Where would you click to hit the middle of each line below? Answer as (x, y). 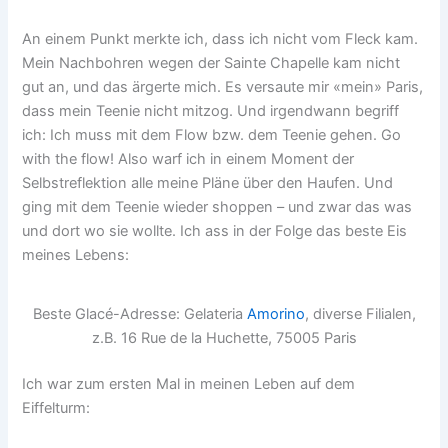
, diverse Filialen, (360, 313)
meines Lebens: (76, 254)
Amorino (275, 313)
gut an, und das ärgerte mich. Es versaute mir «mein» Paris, (223, 86)
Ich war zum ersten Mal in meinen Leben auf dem (189, 383)
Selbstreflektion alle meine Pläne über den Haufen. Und (208, 182)
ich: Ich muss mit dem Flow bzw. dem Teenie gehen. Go (212, 134)
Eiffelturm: (56, 407)
